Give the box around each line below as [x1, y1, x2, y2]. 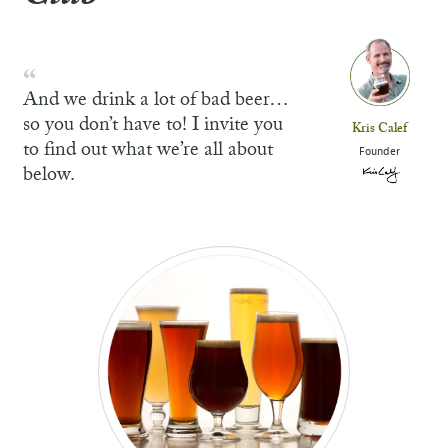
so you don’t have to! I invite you [23, 116, 283, 136]
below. [23, 166, 75, 186]
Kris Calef [352, 123, 408, 136]
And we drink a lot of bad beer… [23, 91, 288, 111]
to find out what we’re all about [23, 141, 273, 161]
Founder [359, 144, 401, 159]
